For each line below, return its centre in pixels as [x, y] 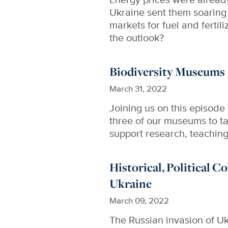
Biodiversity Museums [167, 72]
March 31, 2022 [138, 89]
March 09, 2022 [139, 201]
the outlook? [137, 37]
